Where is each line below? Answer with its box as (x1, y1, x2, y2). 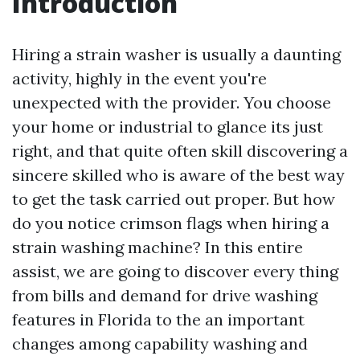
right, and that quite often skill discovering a (12, 141, 348, 161)
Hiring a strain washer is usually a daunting (12, 44, 341, 64)
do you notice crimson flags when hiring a (12, 213, 329, 233)
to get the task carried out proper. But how (12, 189, 335, 209)
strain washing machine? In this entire (12, 237, 303, 257)
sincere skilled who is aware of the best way (12, 165, 345, 185)
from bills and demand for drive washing (12, 285, 317, 305)
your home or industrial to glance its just (12, 117, 323, 137)
